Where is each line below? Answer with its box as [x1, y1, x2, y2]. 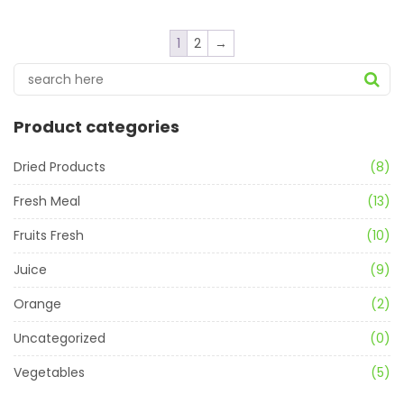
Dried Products [14, 158, 106, 176]
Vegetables [14, 363, 85, 381]
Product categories [14, 115, 179, 138]
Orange [14, 295, 61, 313]
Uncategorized [14, 329, 106, 347]
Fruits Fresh [14, 226, 84, 244]
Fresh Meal [14, 192, 80, 210]
